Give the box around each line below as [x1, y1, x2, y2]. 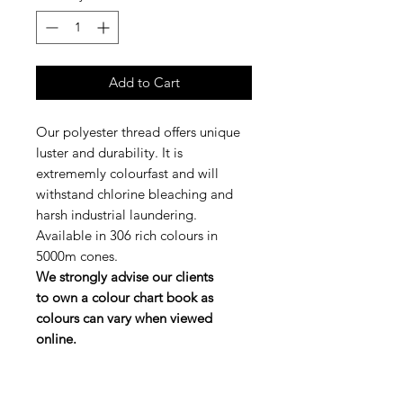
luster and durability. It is [36, 144, 183, 162]
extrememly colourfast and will [36, 165, 219, 183]
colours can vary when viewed [36, 309, 212, 327]
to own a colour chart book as [36, 289, 213, 307]
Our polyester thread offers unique [36, 123, 240, 141]
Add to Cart [108, 74, 180, 92]
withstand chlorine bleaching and [36, 185, 233, 203]
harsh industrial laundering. [36, 206, 197, 224]
